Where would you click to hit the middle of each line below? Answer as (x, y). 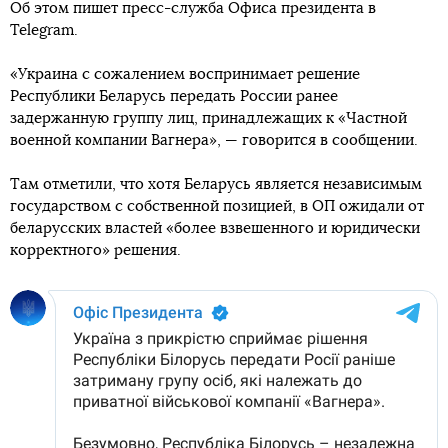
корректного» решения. (95, 251)
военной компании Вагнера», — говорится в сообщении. (214, 141)
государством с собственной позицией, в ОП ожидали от (217, 207)
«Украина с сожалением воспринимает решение (185, 75)
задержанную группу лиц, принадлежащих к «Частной (208, 119)
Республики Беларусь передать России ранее (174, 97)
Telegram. (44, 31)
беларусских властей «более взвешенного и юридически (215, 229)
